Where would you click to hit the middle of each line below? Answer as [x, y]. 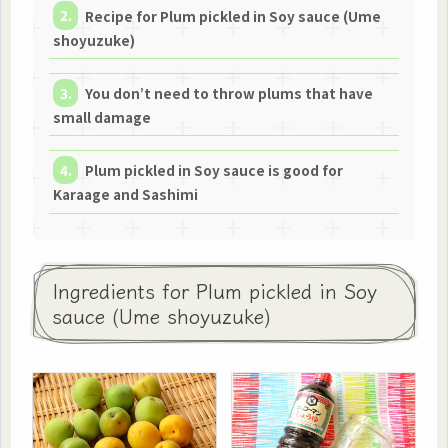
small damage [101, 116]
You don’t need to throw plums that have [229, 92]
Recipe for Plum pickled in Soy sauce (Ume [233, 15]
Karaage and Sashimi [125, 193]
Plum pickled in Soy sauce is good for [214, 169]
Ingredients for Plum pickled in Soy [214, 290]
